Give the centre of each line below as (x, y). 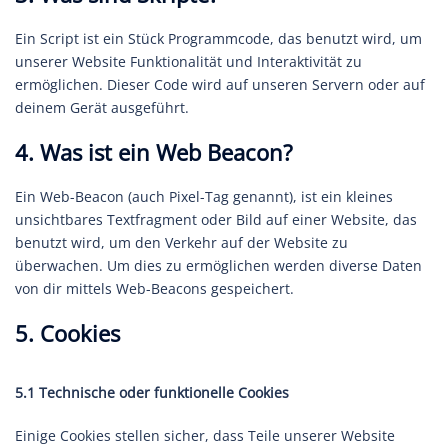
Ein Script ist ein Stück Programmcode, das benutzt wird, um (218, 38)
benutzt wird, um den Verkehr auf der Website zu (181, 242)
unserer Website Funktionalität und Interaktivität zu (188, 61)
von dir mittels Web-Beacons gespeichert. (154, 288)
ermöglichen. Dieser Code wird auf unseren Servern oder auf (220, 84)
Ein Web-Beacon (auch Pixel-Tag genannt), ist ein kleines (204, 196)
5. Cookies (67, 333)
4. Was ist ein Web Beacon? (154, 152)
